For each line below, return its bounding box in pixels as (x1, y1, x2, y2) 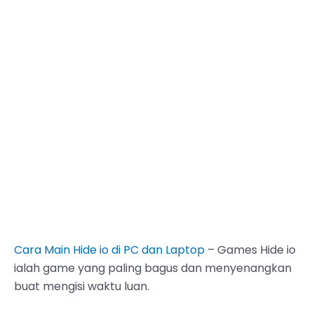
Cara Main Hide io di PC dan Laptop (14, 241, 205, 258)
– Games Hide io (205, 241, 296, 258)
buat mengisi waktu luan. (14, 278, 149, 294)
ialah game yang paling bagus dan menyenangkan (14, 259, 292, 276)
